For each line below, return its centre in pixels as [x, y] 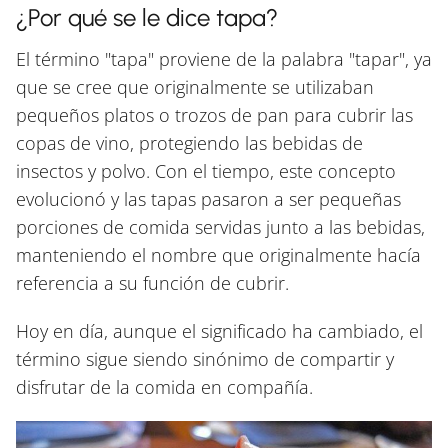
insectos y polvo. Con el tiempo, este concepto [206, 171]
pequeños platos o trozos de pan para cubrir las [214, 115]
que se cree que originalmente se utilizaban [195, 87]
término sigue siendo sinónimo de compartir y [205, 359]
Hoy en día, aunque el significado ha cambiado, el [219, 331]
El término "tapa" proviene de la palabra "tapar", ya [224, 59]
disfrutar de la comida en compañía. [164, 387]
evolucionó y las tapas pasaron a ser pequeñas [208, 199]
